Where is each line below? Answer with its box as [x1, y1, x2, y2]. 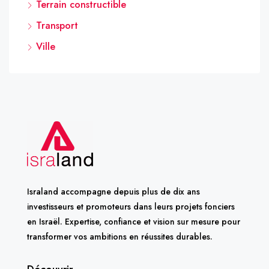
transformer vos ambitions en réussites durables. [27, 230, 213, 243]
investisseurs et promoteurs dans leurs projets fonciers [27, 200, 235, 213]
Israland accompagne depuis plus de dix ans [27, 185, 200, 198]
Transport [36, 18, 78, 32]
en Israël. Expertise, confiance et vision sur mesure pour [27, 215, 240, 228]
